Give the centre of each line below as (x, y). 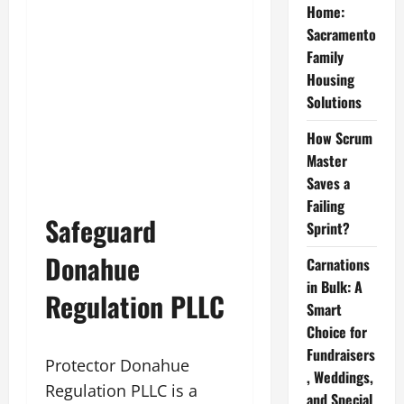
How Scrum (339, 138)
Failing (325, 206)
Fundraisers (340, 354)
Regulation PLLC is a (121, 390)
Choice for (336, 332)
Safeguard (101, 230)
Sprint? (328, 228)
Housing (330, 79)
